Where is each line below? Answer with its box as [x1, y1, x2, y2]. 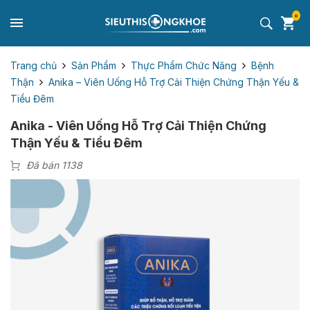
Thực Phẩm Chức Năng [131, 59, 237, 71]
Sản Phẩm [71, 59, 116, 71]
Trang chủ [10, 59, 57, 71]
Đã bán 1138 [26, 159, 82, 172]
